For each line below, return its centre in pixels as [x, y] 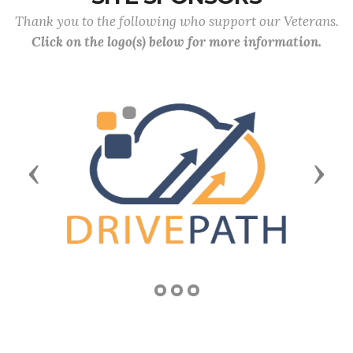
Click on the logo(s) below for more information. [176, 42]
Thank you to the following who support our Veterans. [176, 21]
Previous [66, 172]
